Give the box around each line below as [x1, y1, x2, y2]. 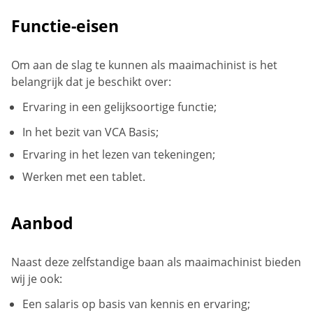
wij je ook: [11, 270, 62, 286]
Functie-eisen [11, 15, 119, 37]
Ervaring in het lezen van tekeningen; [22, 146, 215, 162]
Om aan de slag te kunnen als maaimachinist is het [11, 57, 277, 73]
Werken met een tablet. [22, 168, 145, 184]
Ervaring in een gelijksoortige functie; [22, 99, 217, 115]
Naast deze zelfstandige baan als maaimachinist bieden [11, 254, 301, 270]
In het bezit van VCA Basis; [22, 124, 159, 140]
